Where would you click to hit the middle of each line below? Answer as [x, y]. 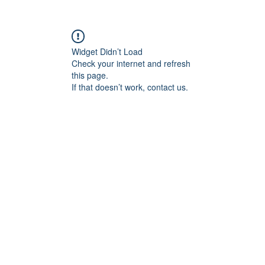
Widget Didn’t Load [107, 51]
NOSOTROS [60, 13]
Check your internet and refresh [131, 63]
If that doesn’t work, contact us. [130, 87]
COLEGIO [201, 13]
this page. [90, 75]
